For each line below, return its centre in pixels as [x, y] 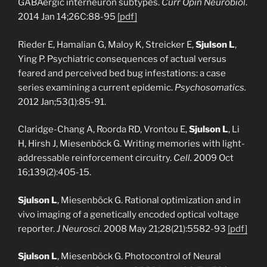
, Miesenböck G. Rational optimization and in [149, 200]
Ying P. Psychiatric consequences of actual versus [122, 59]
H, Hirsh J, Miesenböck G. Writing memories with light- [131, 144]
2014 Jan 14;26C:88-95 [68, 17]
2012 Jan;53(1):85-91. [62, 102]
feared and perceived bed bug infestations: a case [122, 73]
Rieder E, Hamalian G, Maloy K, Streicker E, [107, 44]
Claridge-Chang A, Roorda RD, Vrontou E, [103, 129]
